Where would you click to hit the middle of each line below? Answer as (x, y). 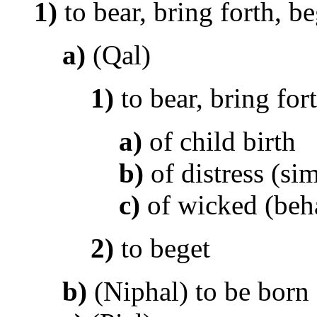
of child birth (219, 141)
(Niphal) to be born (198, 291)
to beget (162, 248)
